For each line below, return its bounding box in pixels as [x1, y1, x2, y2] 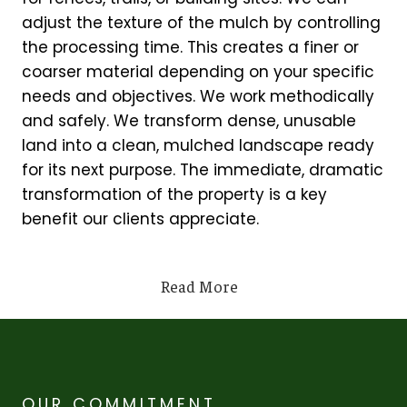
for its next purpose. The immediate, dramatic [22, 158, 383, 181]
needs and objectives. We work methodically [22, 84, 374, 107]
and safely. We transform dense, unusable [22, 109, 356, 132]
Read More [160, 275, 238, 296]
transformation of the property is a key [22, 183, 327, 205]
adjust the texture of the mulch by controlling [22, 11, 381, 34]
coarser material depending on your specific [22, 60, 374, 83]
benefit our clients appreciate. [22, 207, 259, 230]
